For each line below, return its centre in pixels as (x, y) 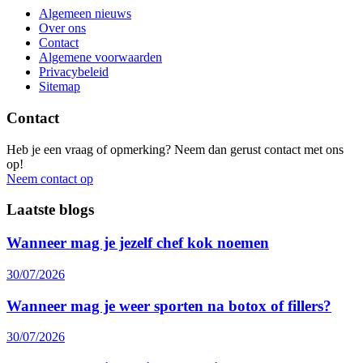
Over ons (62, 28)
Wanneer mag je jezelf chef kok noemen (138, 243)
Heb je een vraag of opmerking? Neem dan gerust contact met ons (175, 149)
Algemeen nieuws (85, 14)
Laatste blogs (50, 210)
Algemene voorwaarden (100, 58)
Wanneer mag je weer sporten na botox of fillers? (169, 305)
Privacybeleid (74, 72)
